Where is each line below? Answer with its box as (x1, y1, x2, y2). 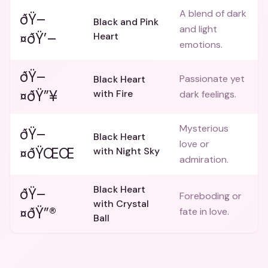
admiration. (179, 153, 229, 166)
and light (179, 23, 217, 35)
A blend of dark (179, 7, 246, 20)
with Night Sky (93, 145, 160, 157)
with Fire (93, 87, 133, 100)
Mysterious (179, 122, 229, 135)
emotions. (179, 38, 223, 51)
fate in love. (179, 205, 229, 218)
